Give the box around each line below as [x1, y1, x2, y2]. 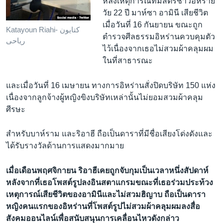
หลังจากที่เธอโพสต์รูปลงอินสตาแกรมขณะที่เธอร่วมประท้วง [6, 178, 213, 187]
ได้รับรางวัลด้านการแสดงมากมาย [6, 141, 124, 150]
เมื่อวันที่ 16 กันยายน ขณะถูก [102, 20, 203, 29]
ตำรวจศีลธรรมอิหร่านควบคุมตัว [102, 32, 215, 41]
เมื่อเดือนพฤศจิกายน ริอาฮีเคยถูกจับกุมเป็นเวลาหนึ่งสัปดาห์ [6, 166, 209, 175]
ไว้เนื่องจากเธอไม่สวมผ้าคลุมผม [102, 44, 214, 53]
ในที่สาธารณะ [102, 56, 153, 65]
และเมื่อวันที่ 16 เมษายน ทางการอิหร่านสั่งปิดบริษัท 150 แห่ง [6, 81, 216, 90]
